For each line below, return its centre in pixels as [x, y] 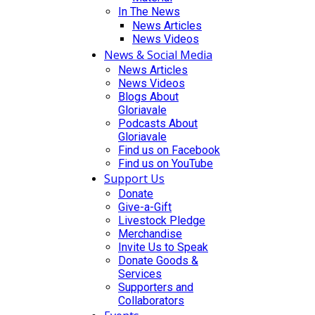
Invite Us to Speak [163, 247]
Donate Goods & [158, 260]
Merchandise [150, 233]
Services [140, 274]
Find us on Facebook [169, 150]
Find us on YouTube [166, 163]
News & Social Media [158, 54]
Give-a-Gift [145, 207]
